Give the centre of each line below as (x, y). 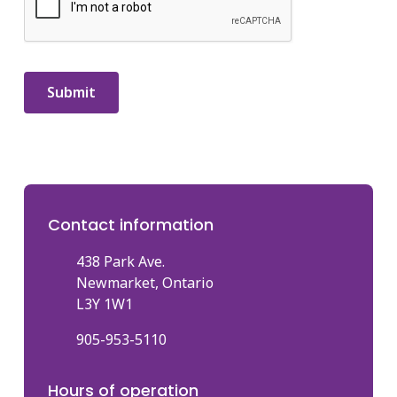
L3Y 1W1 (105, 304)
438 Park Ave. (121, 261)
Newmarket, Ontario (145, 282)
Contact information (131, 224)
